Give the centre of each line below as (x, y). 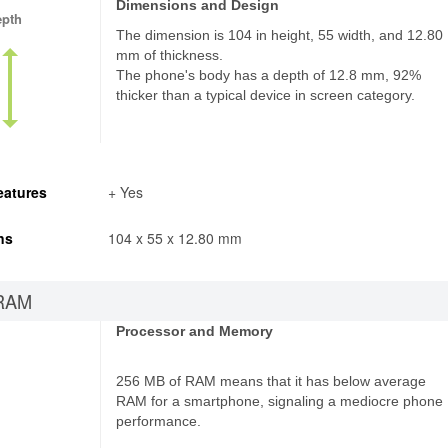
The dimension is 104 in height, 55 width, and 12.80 (280, 35)
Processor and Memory (195, 331)
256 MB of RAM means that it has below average (271, 381)
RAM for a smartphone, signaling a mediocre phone (280, 401)
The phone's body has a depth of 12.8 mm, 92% (269, 75)
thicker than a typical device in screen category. (266, 95)
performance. (159, 421)
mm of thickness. (170, 55)
